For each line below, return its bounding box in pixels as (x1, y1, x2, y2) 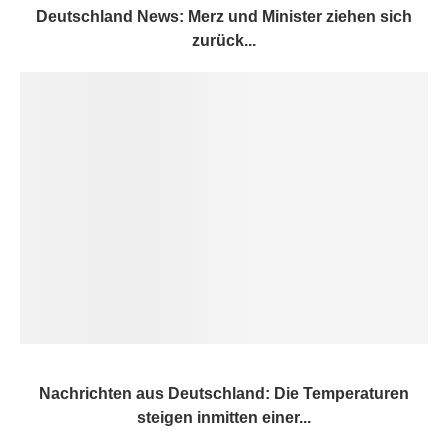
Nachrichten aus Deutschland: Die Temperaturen (39, 384, 409, 402)
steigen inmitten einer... (137, 408, 311, 426)
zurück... (192, 31, 256, 49)
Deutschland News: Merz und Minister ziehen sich (36, 7, 412, 25)
